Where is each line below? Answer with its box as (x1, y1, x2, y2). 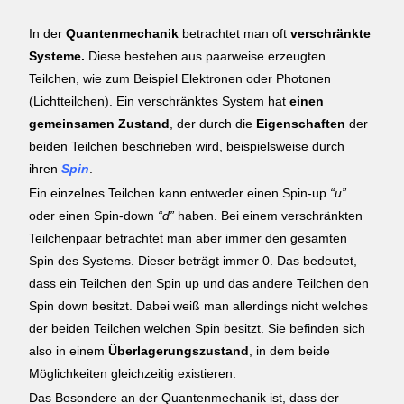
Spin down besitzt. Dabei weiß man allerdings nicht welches (29, 298, 369, 314)
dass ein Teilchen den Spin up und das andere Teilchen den (29, 276, 370, 291)
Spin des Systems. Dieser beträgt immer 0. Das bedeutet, (29, 253, 358, 269)
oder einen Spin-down (29, 208, 159, 224)
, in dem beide (249, 344, 331, 359)
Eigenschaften (256, 116, 350, 132)
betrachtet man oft (179, 26, 291, 41)
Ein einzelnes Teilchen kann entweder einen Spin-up (29, 186, 331, 201)
